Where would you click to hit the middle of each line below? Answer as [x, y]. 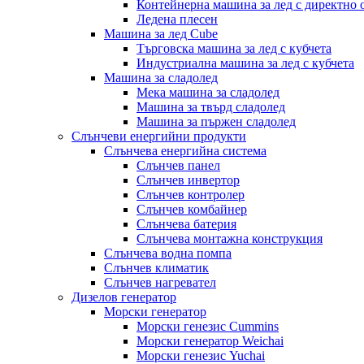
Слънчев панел [178, 165]
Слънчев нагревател [160, 282]
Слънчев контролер [191, 195]
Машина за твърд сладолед [211, 107]
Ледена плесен [177, 19]
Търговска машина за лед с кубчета [234, 48]
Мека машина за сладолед [208, 92]
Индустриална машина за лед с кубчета [245, 63]
